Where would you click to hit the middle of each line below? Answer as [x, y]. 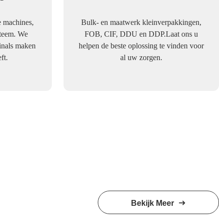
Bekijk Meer [154, 203]
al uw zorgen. [141, 57]
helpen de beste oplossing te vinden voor [141, 46]
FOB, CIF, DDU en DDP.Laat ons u [141, 34]
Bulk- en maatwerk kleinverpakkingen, [141, 22]
